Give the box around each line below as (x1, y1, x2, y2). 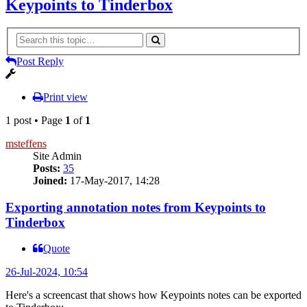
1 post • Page (5, 114, 65, 126)
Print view (43, 91, 88, 103)
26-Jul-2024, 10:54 (5, 266, 88, 278)
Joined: (33, 175, 67, 186)
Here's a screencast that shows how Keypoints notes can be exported (5, 289, 302, 302)
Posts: (33, 162, 60, 174)
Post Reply (16, 56, 64, 67)
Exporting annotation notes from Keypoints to (5, 199, 266, 214)
